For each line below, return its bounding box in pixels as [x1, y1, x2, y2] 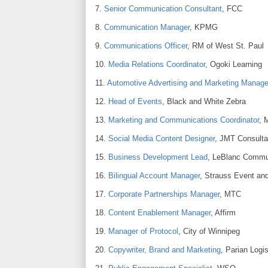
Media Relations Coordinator [108, 60, 205, 69]
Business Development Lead [108, 153, 208, 162]
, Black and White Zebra [162, 97, 246, 106]
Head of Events [108, 97, 162, 106]
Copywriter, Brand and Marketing [108, 245, 221, 254]
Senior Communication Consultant [104, 4, 222, 13]
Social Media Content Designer [108, 134, 215, 143]
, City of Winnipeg [178, 227, 240, 236]
